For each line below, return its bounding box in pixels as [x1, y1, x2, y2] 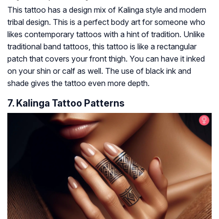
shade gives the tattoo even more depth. [7, 78, 150, 88]
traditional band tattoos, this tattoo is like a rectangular [7, 41, 197, 51]
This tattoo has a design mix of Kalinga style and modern [7, 4, 206, 15]
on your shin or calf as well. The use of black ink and [7, 66, 191, 76]
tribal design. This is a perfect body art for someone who [7, 17, 205, 27]
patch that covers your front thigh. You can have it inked [7, 53, 205, 64]
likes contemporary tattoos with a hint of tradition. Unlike [7, 29, 205, 39]
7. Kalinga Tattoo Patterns [7, 97, 125, 109]
